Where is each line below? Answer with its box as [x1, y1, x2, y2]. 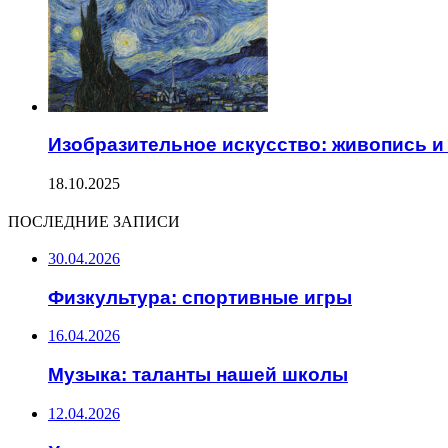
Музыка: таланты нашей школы [48, 364, 348, 386]
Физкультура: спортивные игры [48, 286, 352, 308]
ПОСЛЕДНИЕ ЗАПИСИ [8, 209, 180, 233]
